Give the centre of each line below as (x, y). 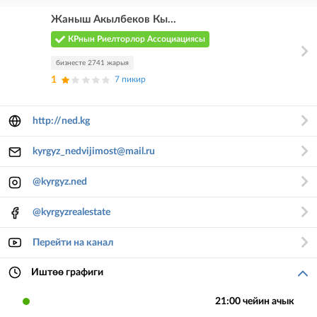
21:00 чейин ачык (255, 302)
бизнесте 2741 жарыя (92, 63)
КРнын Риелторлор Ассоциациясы (136, 39)
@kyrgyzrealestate (71, 213)
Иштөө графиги (67, 273)
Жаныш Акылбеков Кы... (114, 20)
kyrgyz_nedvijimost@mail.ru (93, 152)
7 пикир (131, 80)
